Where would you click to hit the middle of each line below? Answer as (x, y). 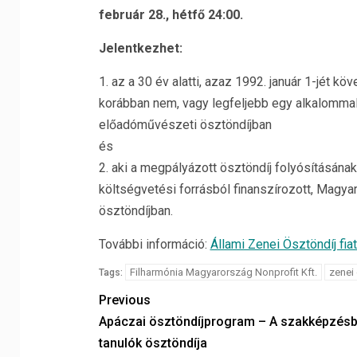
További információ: (154, 245)
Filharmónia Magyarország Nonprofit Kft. (223, 273)
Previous (124, 300)
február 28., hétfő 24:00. (171, 15)
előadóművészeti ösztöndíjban (185, 125)
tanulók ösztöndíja (153, 343)
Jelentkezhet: (140, 49)
